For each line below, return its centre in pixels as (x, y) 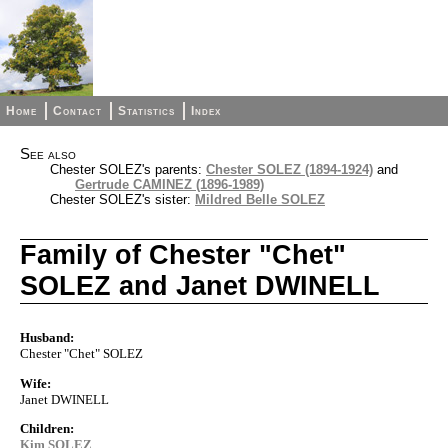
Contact (78, 111)
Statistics (147, 111)
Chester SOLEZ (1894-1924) (289, 169)
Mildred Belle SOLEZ (260, 199)
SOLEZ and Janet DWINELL (200, 286)
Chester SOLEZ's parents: (128, 169)
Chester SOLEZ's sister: (122, 199)
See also (48, 154)
